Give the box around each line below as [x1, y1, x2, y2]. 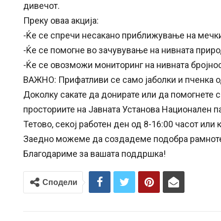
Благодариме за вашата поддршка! [23, 148, 166, 159]
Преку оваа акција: [23, 15, 99, 26]
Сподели [42, 178, 77, 187]
